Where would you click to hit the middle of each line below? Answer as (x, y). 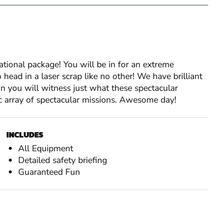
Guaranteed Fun (49, 172)
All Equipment (46, 149)
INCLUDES (25, 135)
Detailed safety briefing (63, 160)
